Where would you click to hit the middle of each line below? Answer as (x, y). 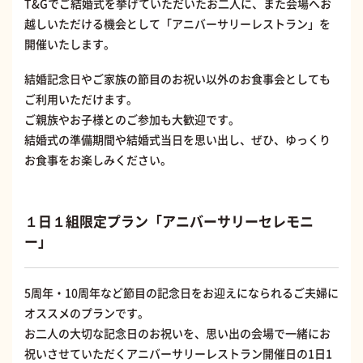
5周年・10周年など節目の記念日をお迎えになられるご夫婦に (181, 293)
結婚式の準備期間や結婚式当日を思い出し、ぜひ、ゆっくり (177, 140)
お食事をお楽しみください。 (98, 160)
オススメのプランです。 (87, 313)
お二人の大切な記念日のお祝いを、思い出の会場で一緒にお (177, 333)
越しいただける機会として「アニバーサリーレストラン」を (177, 24)
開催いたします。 (70, 44)
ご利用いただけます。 (81, 99)
